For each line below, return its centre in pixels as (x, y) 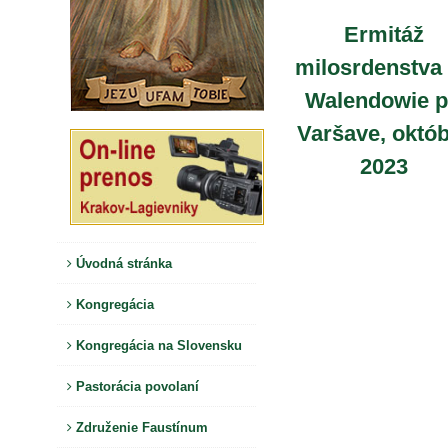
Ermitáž (384, 34)
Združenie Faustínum (140, 427)
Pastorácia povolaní (135, 386)
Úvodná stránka (122, 263)
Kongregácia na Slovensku (157, 345)
